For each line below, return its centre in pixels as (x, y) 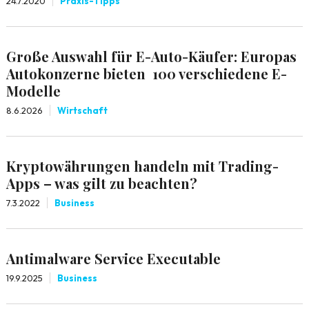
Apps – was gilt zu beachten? (101, 183)
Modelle (33, 91)
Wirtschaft (82, 110)
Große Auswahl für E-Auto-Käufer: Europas (151, 56)
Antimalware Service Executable (113, 258)
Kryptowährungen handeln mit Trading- (142, 166)
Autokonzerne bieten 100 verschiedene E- (146, 73)
